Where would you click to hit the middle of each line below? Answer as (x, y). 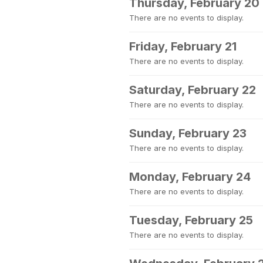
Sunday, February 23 (188, 133)
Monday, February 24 (190, 177)
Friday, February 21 (183, 46)
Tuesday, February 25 (191, 220)
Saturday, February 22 (193, 90)
